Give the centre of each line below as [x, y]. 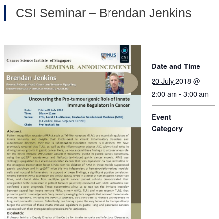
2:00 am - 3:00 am [180, 93]
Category [167, 128]
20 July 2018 [173, 80]
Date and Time [176, 66]
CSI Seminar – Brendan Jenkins [103, 12]
